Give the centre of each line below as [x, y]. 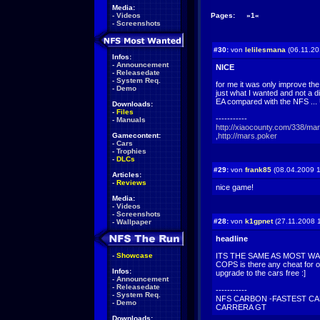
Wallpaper [134, 222]
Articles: [127, 175]
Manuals [131, 120]
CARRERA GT [241, 307]
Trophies [131, 151]
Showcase [135, 255]
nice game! [235, 187]
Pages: [223, 15]
